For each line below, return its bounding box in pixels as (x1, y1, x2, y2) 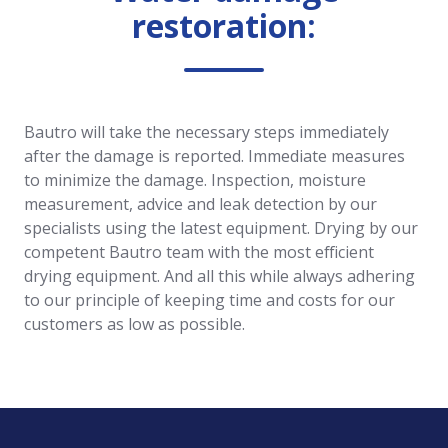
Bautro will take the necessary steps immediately (24, 120, 389, 143)
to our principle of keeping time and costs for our (24, 288, 395, 311)
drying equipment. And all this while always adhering (24, 264, 415, 287)
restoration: (132, 3, 316, 47)
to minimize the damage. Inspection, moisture (24, 168, 366, 191)
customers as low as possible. (24, 312, 245, 335)
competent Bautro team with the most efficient (24, 240, 374, 263)
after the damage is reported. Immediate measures (24, 144, 405, 167)
